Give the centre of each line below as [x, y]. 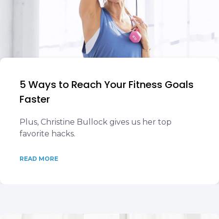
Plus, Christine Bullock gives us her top [96, 122]
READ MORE [39, 159]
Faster [35, 99]
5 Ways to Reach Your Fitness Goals [107, 85]
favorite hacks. [47, 134]
